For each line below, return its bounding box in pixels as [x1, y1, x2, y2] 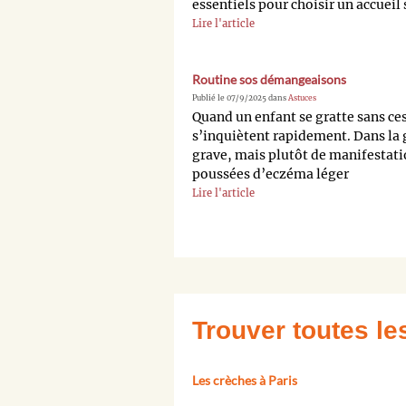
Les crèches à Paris [192, 372, 297, 389]
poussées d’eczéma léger [192, 166, 349, 183]
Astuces [288, 93, 316, 103]
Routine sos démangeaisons [192, 72, 346, 88]
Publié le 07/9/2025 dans [192, 93, 288, 103]
